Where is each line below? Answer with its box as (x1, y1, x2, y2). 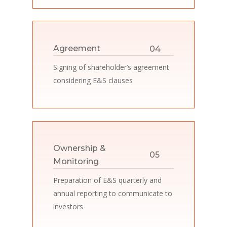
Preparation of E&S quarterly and (53, 175, 162, 185)
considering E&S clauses (53, 75, 133, 86)
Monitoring (53, 157, 99, 167)
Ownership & (53, 143, 106, 154)
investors (53, 202, 84, 212)
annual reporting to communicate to (53, 188, 173, 199)
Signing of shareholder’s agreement (53, 62, 170, 72)
